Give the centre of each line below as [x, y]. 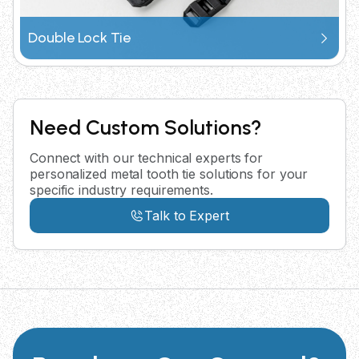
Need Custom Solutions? [146, 128]
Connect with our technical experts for [147, 158]
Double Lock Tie [79, 38]
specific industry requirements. [121, 190]
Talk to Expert [187, 216]
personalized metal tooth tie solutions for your [169, 174]
